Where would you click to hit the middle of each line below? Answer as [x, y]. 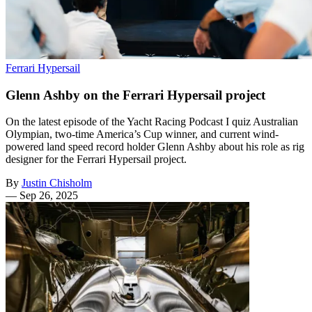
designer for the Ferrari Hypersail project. [96, 159]
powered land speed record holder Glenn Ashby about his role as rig [155, 147]
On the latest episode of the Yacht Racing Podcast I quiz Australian [152, 122]
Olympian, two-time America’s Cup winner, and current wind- [142, 134]
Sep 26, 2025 [49, 196]
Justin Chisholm [57, 183]
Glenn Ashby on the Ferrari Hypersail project [135, 95]
